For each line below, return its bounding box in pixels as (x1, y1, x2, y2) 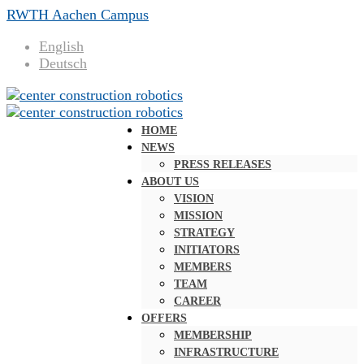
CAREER (174, 295, 221, 307)
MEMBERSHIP (174, 329, 252, 341)
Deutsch (39, 55, 87, 71)
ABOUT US (141, 175, 199, 188)
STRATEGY (174, 227, 235, 239)
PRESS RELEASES (174, 158, 271, 171)
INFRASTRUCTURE (174, 346, 279, 358)
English (39, 38, 84, 54)
